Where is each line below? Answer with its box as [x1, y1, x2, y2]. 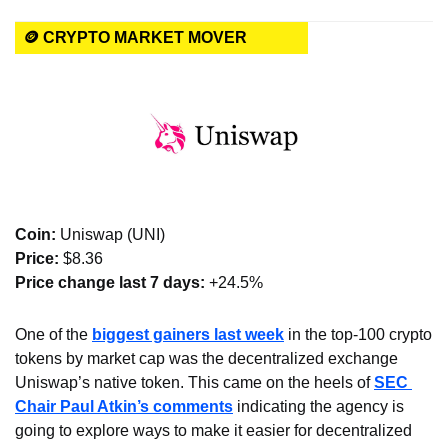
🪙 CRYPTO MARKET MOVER [23, 28, 247, 46]
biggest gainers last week [92, 326, 284, 343]
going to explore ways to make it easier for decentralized [15, 422, 412, 439]
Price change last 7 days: [15, 274, 209, 291]
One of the [15, 326, 92, 343]
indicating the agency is [233, 398, 404, 415]
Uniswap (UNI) [60, 226, 165, 243]
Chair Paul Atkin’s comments [15, 398, 233, 415]
